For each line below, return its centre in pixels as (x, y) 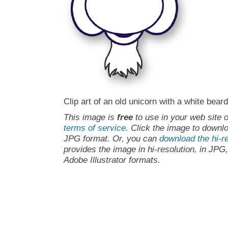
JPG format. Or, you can (111, 138)
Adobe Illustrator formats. (112, 160)
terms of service (94, 128)
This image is (90, 117)
